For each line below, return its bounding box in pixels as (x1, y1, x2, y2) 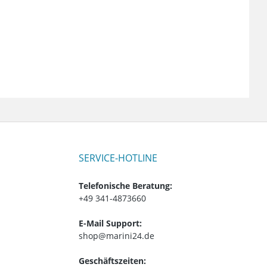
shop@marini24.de (79, 229, 154, 241)
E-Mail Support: (79, 217, 142, 229)
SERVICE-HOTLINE (79, 151, 157, 164)
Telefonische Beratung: (79, 179, 172, 191)
